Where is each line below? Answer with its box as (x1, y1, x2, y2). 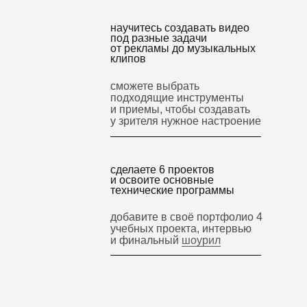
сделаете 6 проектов (110, 164, 214, 175)
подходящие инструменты (110, 92, 244, 103)
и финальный (110, 234, 182, 246)
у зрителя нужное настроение (110, 115, 261, 127)
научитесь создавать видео (110, 22, 249, 34)
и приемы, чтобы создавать (110, 103, 250, 115)
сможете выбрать (110, 80, 199, 92)
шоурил (182, 234, 221, 246)
